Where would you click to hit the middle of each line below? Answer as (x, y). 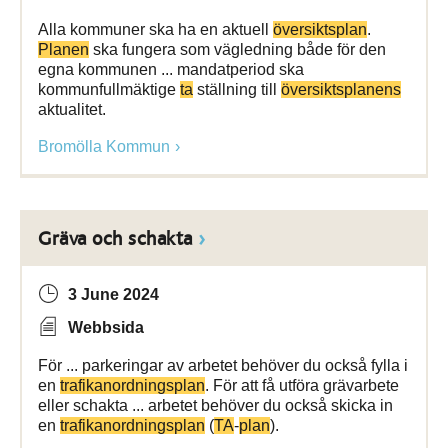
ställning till (237, 89)
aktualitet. (72, 109)
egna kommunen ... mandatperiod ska (171, 69)
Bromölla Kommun (104, 146)
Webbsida (106, 327)
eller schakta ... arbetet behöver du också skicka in (215, 405)
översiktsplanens (341, 89)
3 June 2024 (113, 294)
